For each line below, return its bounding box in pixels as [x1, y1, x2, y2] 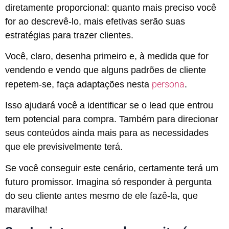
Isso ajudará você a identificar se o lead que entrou [5, 100, 213, 111]
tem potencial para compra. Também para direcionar [5, 114, 218, 125]
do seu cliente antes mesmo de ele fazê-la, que [5, 190, 198, 201]
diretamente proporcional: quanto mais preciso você [5, 2, 216, 13]
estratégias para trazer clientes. [5, 30, 133, 40]
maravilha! [5, 204, 48, 215]
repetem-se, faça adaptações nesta [5, 79, 152, 89]
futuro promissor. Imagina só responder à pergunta [5, 176, 212, 187]
